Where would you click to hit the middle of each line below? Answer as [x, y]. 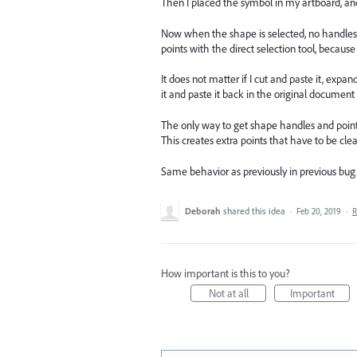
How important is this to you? [226, 273]
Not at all [228, 293]
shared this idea [255, 210]
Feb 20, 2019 [319, 211]
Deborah [203, 210]
